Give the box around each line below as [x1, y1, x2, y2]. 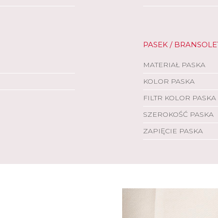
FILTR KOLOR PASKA [143, 93, 216, 102]
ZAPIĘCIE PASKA [143, 127, 203, 135]
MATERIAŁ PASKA [143, 60, 205, 69]
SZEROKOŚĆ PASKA [143, 110, 214, 119]
